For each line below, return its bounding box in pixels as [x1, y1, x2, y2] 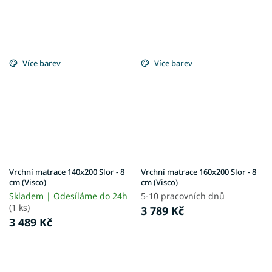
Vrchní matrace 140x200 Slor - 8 [9, 166, 124, 178]
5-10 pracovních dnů [141, 190, 225, 202]
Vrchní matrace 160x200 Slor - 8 [141, 166, 256, 178]
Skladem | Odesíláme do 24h [9, 190, 127, 202]
